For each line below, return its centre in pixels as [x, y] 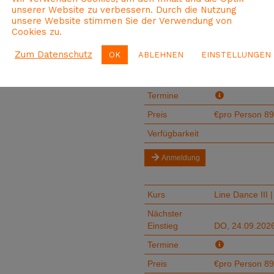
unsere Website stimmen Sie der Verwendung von [122, 20]
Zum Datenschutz [54, 54]
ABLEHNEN [161, 54]
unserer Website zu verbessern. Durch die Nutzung [124, 9]
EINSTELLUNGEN [236, 54]
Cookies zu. [37, 31]
